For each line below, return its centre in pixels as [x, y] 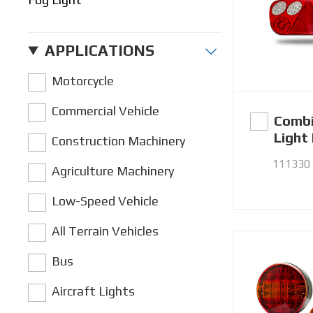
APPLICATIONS [99, 50]
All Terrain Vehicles [105, 231]
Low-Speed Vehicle [105, 201]
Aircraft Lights [94, 291]
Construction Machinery [119, 140]
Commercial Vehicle [106, 110]
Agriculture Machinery [113, 170]
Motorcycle [83, 80]
